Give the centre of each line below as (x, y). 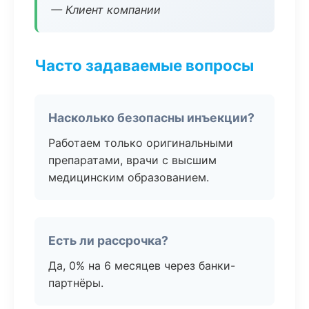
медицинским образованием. (129, 177)
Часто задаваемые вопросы (144, 65)
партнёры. (76, 283)
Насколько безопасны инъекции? (151, 118)
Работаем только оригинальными (141, 143)
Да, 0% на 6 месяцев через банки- (142, 266)
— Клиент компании (106, 10)
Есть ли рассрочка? (108, 240)
